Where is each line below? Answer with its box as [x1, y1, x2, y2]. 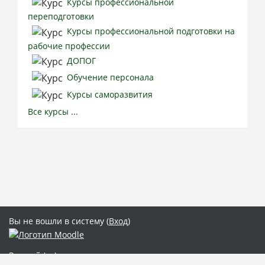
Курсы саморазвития [66, 88, 153, 100]
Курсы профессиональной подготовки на [66, 25, 235, 37]
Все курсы [27, 105, 69, 117]
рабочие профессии [27, 40, 110, 51]
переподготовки [27, 11, 94, 22]
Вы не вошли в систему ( [9, 215, 109, 227]
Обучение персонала [66, 72, 154, 83]
